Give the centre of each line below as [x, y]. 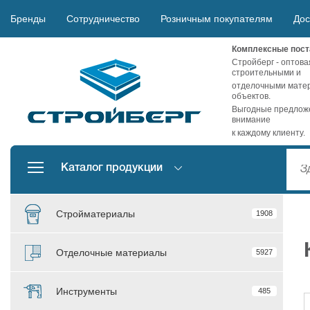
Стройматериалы [95, 213]
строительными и [266, 73]
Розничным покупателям [217, 19]
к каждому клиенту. [268, 133]
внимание [251, 120]
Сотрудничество [103, 19]
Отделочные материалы [111, 252]
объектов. [251, 96]
